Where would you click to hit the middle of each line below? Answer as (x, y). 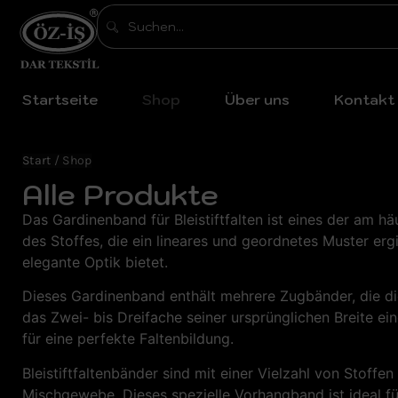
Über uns (257, 99)
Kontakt (364, 99)
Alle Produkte (120, 195)
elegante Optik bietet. (95, 262)
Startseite (60, 99)
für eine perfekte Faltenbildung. (128, 339)
